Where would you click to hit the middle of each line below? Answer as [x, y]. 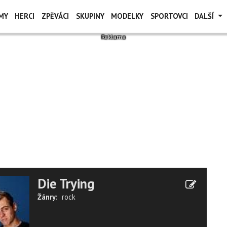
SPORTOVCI [169, 16]
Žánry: [47, 197]
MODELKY [127, 16]
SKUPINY [90, 16]
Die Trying [66, 183]
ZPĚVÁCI [55, 16]
